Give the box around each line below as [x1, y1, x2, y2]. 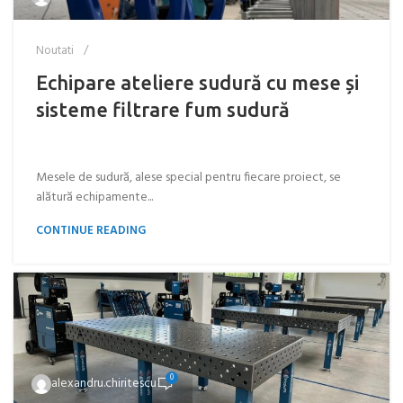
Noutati [36, 41, 74, 60]
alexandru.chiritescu [51, 373, 157, 394]
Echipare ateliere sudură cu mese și [36, 71, 359, 94]
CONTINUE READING [36, 221, 146, 240]
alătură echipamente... [36, 187, 153, 208]
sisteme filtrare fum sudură [36, 98, 290, 121]
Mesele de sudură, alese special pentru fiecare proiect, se [36, 167, 341, 188]
